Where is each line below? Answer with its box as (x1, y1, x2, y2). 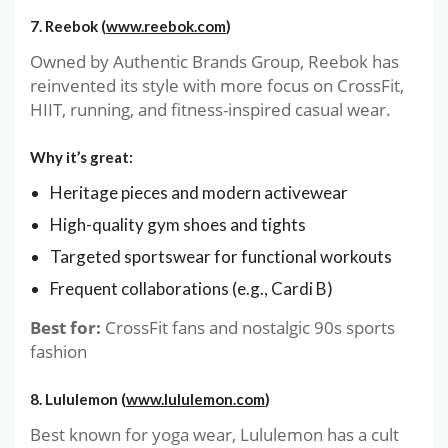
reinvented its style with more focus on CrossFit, (30, 74, 404, 98)
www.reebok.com (106, 17, 226, 36)
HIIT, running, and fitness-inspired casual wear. (30, 98, 391, 122)
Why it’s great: (30, 148, 133, 167)
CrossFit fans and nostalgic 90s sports (101, 316, 395, 340)
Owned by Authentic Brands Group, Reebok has (30, 50, 399, 74)
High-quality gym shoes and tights (50, 214, 306, 236)
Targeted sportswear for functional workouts (50, 246, 392, 268)
